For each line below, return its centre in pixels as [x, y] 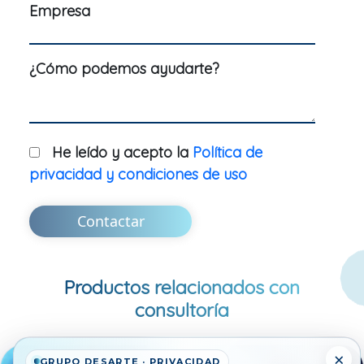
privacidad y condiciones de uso [138, 174]
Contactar [110, 221]
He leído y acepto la [122, 152]
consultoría [182, 310]
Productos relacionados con [182, 287]
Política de [227, 152]
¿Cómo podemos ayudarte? [124, 68]
